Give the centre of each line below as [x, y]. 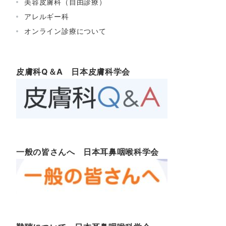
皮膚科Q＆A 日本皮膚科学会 [73, 72]
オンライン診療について [65, 31]
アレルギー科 [47, 17]
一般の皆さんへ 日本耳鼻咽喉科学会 [88, 152]
